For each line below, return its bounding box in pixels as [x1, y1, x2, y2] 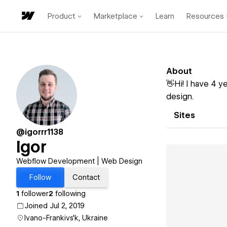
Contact [72, 173, 100, 181]
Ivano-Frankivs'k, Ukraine [24, 214, 108, 222]
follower [19, 190, 49, 198]
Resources [186, 11, 224, 21]
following [53, 190, 86, 198]
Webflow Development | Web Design [16, 157, 142, 165]
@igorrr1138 [16, 127, 63, 137]
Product [48, 11, 75, 21]
